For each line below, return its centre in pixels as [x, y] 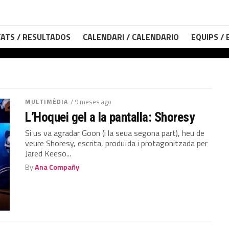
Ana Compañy [57, 167]
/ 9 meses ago [91, 102]
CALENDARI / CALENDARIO [131, 37]
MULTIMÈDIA [47, 101]
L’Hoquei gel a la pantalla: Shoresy [110, 117]
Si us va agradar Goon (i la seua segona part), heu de [115, 133]
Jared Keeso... [48, 153]
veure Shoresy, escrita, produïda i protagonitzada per [117, 143]
